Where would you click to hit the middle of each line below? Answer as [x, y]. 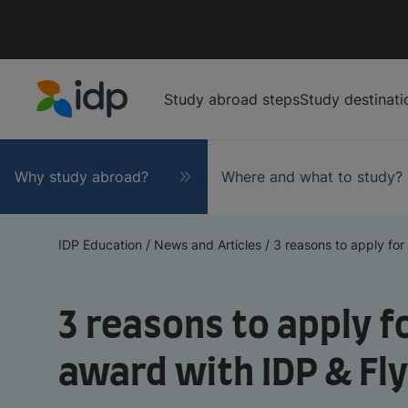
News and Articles [208, 244]
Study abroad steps [232, 99]
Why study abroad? [81, 176]
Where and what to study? [312, 176]
